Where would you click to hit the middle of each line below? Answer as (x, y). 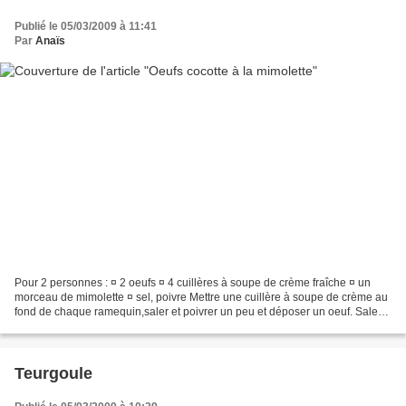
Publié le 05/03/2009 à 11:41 (86, 26)
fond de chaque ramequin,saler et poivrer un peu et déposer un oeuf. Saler (198, 312)
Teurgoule (53, 374)
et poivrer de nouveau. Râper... (90, 327)
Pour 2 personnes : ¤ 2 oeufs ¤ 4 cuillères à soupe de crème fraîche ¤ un (193, 283)
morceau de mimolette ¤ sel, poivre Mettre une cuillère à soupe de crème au (201, 298)
